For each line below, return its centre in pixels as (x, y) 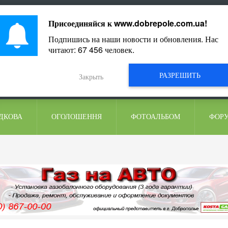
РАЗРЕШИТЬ (180, 75)
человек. (118, 50)
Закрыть (91, 76)
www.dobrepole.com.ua (159, 23)
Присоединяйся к (81, 23)
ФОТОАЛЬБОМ (155, 117)
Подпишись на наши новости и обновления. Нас (133, 39)
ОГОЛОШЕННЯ (77, 117)
